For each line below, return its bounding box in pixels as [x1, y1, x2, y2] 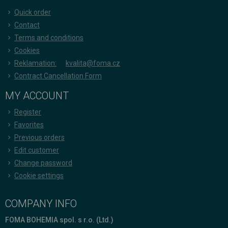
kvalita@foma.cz [66, 59, 120, 67]
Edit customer [14, 146, 59, 154]
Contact [14, 20, 40, 29]
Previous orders [14, 133, 65, 141]
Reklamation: [14, 59, 56, 67]
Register [14, 107, 41, 116]
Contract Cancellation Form [14, 71, 102, 80]
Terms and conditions [14, 33, 83, 42]
